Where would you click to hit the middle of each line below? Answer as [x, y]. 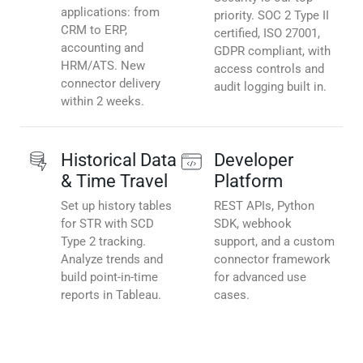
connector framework [272, 260]
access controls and [269, 69]
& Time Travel [114, 181]
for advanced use [260, 278]
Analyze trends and [112, 260]
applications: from [110, 13]
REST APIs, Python [264, 206]
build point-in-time [109, 278]
